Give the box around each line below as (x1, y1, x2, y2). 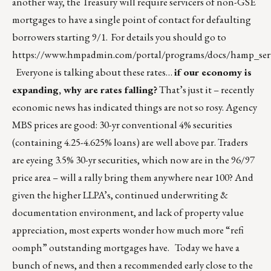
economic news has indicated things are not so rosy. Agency (12, 100, 257, 114)
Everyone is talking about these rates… (12, 65, 174, 79)
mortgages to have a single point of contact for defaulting (12, 13, 251, 27)
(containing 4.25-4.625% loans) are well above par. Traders (12, 135, 248, 149)
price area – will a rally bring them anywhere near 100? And (12, 171, 253, 184)
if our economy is (174, 65, 252, 79)
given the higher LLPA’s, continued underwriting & (12, 188, 228, 202)
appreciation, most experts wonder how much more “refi (12, 223, 244, 237)
